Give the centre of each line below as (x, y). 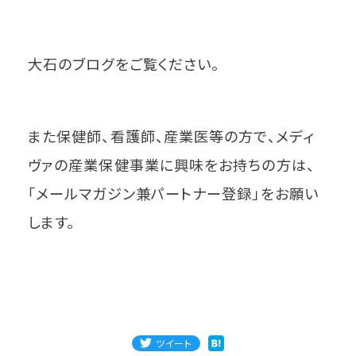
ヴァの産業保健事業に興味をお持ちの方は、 (171, 164)
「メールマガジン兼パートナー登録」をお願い (173, 193)
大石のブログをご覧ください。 (124, 64)
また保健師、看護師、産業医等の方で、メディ (171, 135)
